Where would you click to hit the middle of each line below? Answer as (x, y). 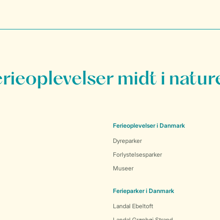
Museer (123, 168)
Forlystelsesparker (137, 154)
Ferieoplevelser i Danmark (149, 125)
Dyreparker (127, 141)
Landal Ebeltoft (133, 206)
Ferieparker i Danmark (144, 191)
